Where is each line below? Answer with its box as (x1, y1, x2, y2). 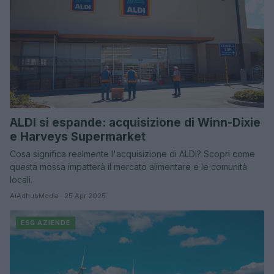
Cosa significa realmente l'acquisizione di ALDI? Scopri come (10, 148, 255, 159)
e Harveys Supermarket (10, 129, 146, 144)
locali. (10, 174, 32, 185)
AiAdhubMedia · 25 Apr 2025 (10, 191, 106, 200)
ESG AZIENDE (21, 218, 70, 226)
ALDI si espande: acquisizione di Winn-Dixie (10, 115, 261, 130)
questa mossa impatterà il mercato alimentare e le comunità (10, 161, 247, 172)
